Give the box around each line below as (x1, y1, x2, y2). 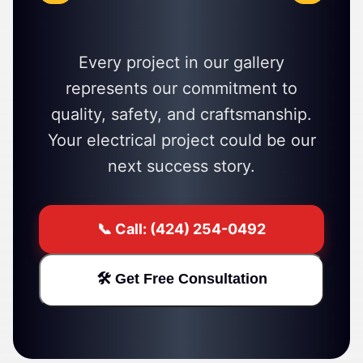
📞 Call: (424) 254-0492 (97, 220, 266, 237)
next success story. (108, 156, 255, 176)
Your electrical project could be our (47, 130, 316, 150)
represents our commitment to (66, 79, 297, 98)
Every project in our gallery (79, 53, 284, 72)
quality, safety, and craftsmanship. (51, 105, 312, 124)
